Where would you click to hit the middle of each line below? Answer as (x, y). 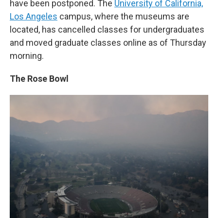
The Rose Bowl (39, 79)
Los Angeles (34, 16)
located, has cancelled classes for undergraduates (107, 29)
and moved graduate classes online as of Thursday (108, 43)
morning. (27, 56)
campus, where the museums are (123, 16)
